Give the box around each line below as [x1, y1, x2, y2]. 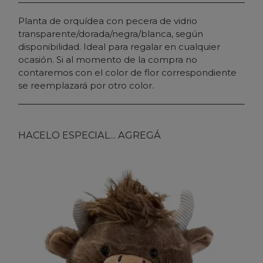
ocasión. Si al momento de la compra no [18, 53, 197, 65]
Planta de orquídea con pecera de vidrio [18, 15, 197, 26]
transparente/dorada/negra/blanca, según [18, 28, 203, 39]
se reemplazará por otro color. [18, 79, 154, 91]
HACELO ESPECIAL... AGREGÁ [18, 129, 161, 141]
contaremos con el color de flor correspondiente [18, 66, 237, 78]
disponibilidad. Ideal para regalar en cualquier [18, 41, 220, 52]
